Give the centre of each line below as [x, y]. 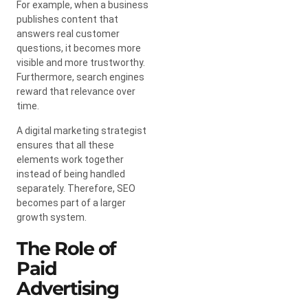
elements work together [70, 159]
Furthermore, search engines [80, 77]
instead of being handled [71, 174]
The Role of [66, 248]
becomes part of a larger [71, 202]
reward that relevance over [76, 91]
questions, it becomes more [79, 48]
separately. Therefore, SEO [76, 188]
